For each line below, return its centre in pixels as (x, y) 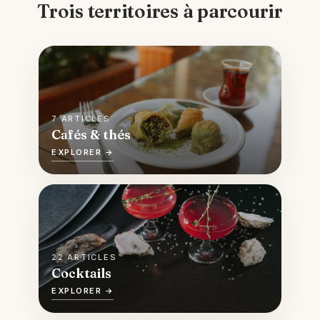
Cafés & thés (91, 135)
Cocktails (81, 273)
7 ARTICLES (81, 119)
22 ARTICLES (84, 257)
